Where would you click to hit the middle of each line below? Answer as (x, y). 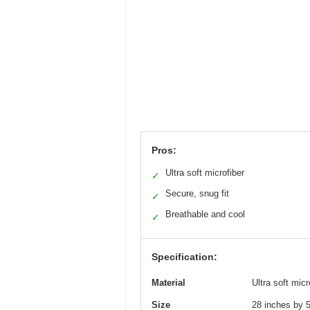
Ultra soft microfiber (205, 172)
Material (168, 282)
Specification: (184, 256)
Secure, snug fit (197, 193)
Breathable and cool (205, 214)
